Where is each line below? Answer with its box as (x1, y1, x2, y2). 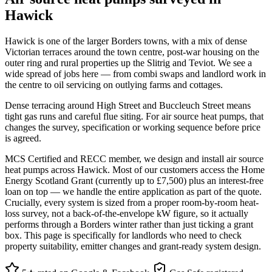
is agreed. (5, 132, 41, 143)
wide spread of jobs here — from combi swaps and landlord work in (5, 68, 266, 79)
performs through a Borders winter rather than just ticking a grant (5, 219, 253, 229)
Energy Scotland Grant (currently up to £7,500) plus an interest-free (5, 175, 263, 186)
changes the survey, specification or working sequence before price (5, 121, 260, 132)
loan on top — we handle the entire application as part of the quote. (5, 186, 262, 197)
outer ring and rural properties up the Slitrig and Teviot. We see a (5, 57, 252, 68)
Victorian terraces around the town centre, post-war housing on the (5, 46, 259, 57)
